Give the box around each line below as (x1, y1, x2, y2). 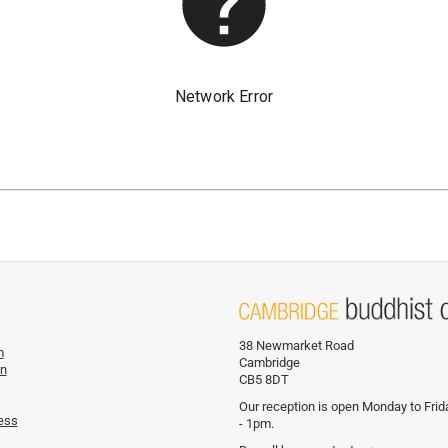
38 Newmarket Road (239, 337, 354, 353)
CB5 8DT (239, 371, 289, 387)
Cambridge (239, 354, 300, 370)
